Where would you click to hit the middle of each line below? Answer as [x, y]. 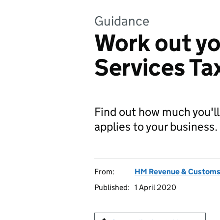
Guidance [122, 21]
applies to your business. [156, 126]
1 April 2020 [155, 187]
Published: [112, 187]
